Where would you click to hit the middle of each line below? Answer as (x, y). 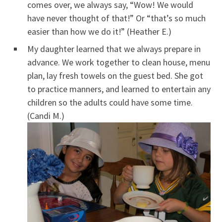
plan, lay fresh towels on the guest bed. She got (115, 75)
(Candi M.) (46, 115)
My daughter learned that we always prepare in (114, 49)
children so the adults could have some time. (110, 102)
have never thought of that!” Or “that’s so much (116, 18)
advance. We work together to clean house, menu (119, 62)
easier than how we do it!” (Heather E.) (99, 31)
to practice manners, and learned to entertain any (119, 89)
